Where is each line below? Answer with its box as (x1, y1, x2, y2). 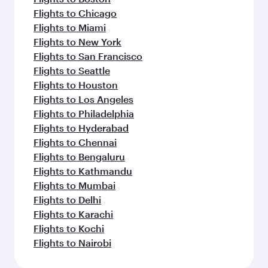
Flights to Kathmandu (33, 165, 132, 176)
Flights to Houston (33, 79, 118, 90)
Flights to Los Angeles (33, 93, 133, 105)
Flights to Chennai (33, 136, 117, 148)
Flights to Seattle (33, 65, 110, 76)
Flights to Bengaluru (33, 151, 125, 162)
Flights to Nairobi (33, 237, 111, 248)
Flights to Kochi (33, 223, 104, 234)
